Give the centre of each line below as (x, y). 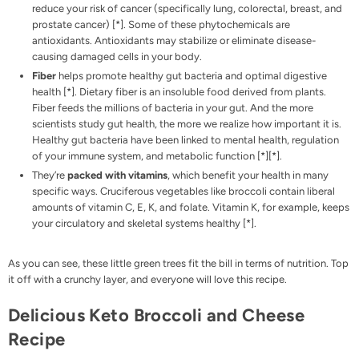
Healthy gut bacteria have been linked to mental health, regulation (186, 140)
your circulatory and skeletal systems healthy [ (139, 224)
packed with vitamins (117, 175)
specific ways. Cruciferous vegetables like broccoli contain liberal (184, 192)
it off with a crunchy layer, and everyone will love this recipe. (147, 280)
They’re (50, 175)
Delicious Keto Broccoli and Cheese (156, 316)
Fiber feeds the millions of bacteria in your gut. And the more (173, 108)
